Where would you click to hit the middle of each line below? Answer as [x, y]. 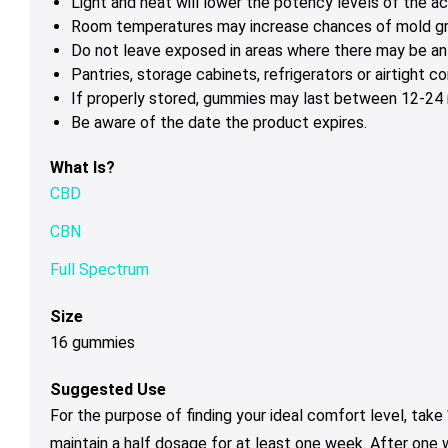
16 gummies [92, 343]
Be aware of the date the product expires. [219, 123]
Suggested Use [108, 390]
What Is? [82, 168]
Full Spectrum [99, 270]
